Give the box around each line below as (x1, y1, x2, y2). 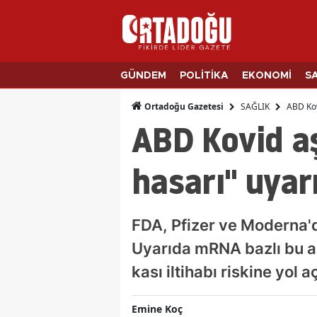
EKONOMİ (242, 71, 292, 81)
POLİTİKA (180, 71, 229, 81)
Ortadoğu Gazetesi (142, 100, 224, 113)
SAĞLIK (241, 100, 270, 113)
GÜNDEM (120, 71, 166, 81)
